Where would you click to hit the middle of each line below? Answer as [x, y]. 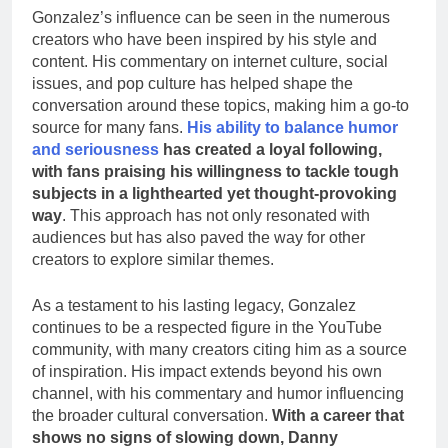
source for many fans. [109, 128]
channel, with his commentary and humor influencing [218, 394]
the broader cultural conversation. [152, 416]
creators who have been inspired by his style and [204, 40]
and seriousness [95, 150]
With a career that [338, 416]
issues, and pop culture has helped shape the [192, 84]
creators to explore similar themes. [153, 260]
